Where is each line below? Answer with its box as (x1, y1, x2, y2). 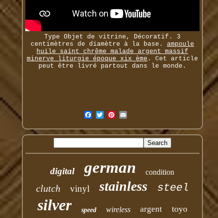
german (84, 159, 136, 177)
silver (37, 196, 72, 214)
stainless (99, 179, 147, 194)
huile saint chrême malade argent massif (36, 48, 188, 55)
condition (145, 168, 175, 177)
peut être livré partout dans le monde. (38, 62, 186, 70)
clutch (36, 183, 60, 194)
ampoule (166, 40, 194, 48)
